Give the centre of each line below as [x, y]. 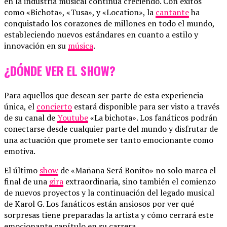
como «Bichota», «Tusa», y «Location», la [80, 12]
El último [22, 170]
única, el [20, 106]
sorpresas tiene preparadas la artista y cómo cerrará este [109, 215]
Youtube [73, 117]
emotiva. [20, 151]
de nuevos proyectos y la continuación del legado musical [109, 192]
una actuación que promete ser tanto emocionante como [109, 140]
